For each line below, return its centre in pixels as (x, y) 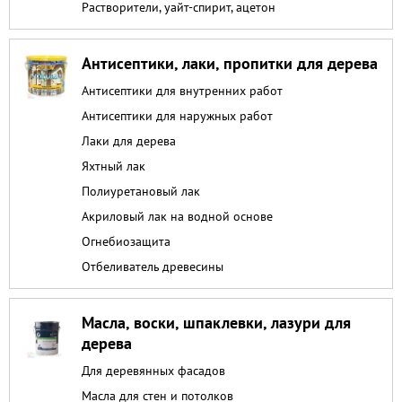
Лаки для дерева (129, 140)
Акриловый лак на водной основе (177, 216)
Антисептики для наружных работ (177, 115)
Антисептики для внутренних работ (182, 90)
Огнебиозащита (126, 241)
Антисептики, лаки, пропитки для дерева (230, 63)
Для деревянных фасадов (153, 370)
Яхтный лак (114, 166)
